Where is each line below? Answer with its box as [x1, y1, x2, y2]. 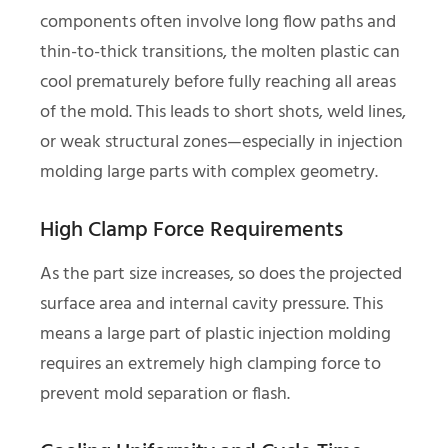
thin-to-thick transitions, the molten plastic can [40, 37, 400, 67]
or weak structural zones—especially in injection [40, 127, 403, 157]
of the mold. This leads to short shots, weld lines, [40, 97, 406, 127]
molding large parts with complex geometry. [40, 157, 378, 187]
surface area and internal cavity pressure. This [40, 289, 383, 319]
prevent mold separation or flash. [40, 379, 290, 409]
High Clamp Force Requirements [40, 212, 343, 248]
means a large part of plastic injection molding [40, 319, 391, 349]
